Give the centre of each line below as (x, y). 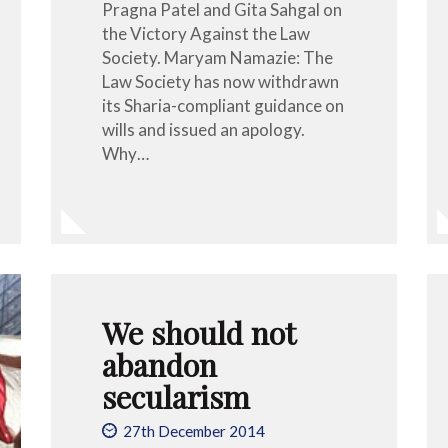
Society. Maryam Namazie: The (217, 57)
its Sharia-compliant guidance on (222, 105)
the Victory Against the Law (205, 33)
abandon (159, 364)
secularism (175, 396)
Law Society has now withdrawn (220, 81)
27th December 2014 (193, 431)
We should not (198, 332)
